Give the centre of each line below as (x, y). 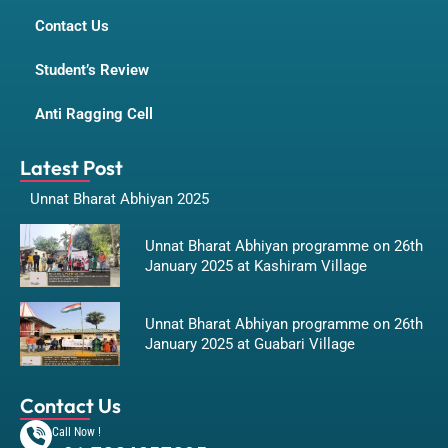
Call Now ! (76, 432)
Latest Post (71, 167)
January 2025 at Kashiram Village (256, 265)
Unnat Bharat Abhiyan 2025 (119, 198)
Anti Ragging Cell (94, 113)
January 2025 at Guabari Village (250, 344)
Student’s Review (92, 69)
